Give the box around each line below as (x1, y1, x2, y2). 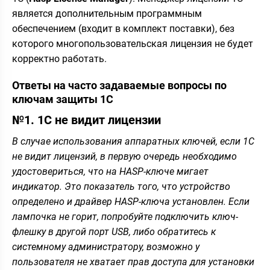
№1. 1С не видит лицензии (12, 112, 161, 127)
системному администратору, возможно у (12, 240, 199, 253)
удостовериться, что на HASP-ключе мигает (12, 165, 209, 177)
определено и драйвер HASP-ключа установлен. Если (12, 195, 250, 207)
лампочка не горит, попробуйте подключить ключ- (12, 210, 238, 222)
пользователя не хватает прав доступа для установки (12, 256, 254, 268)
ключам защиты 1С (12, 92, 113, 105)
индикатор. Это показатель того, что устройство (12, 180, 230, 192)
